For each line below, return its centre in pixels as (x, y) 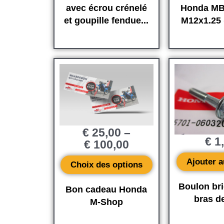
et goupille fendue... (106, 21)
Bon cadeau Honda (106, 189)
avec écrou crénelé (106, 8)
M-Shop (106, 202)
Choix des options (106, 164)
